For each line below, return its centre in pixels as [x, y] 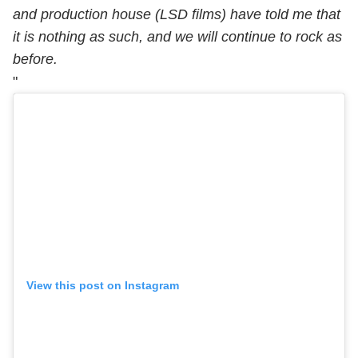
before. [35, 59]
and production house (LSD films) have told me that [177, 14]
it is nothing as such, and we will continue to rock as [177, 36]
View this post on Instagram [103, 285]
